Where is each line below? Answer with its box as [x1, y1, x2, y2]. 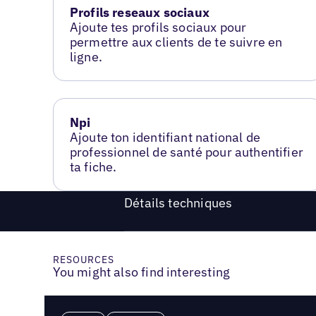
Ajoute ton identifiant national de [69, 128, 260, 145]
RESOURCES [52, 253, 115, 267]
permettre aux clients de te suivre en [69, 33, 283, 50]
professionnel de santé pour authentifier [69, 143, 304, 160]
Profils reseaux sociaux [69, 4, 209, 20]
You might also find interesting [52, 264, 231, 281]
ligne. [69, 48, 102, 65]
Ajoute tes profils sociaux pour [69, 18, 247, 35]
